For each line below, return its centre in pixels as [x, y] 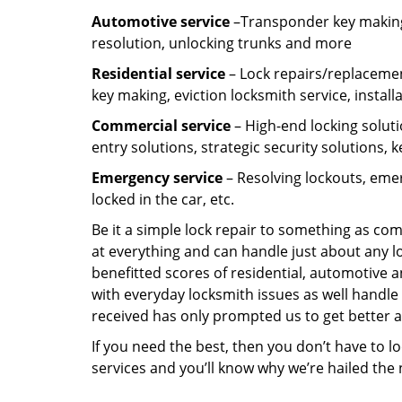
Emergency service [157, 178]
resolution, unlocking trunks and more [222, 43]
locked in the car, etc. [163, 199]
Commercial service [161, 126]
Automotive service [161, 22]
